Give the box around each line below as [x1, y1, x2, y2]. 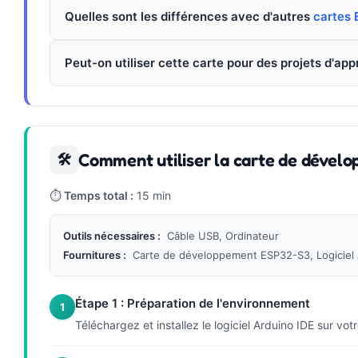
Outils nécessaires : [63, 229, 161, 242]
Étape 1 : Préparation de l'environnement [75, 295, 310, 311]
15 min [133, 188, 171, 202]
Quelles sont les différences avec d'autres [65, 8, 313, 24]
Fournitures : [63, 248, 126, 261]
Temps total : [64, 188, 133, 202]
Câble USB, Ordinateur [167, 229, 279, 242]
